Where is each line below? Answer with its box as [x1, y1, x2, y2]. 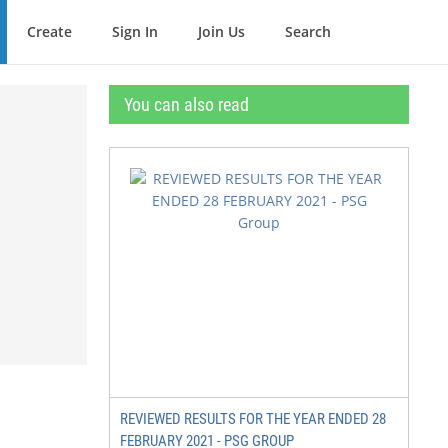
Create [27, 22, 72, 41]
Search [285, 22, 331, 41]
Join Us [198, 22, 245, 41]
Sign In [112, 22, 158, 41]
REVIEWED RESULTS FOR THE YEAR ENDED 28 [120, 410, 386, 428]
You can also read [124, 94, 249, 115]
